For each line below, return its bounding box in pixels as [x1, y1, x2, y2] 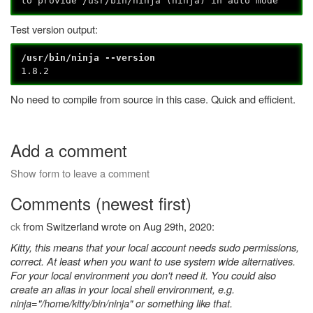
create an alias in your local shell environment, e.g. [10, 282, 235, 297]
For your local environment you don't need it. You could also [10, 268, 276, 283]
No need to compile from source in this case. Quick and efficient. [10, 92, 296, 107]
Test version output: [10, 21, 98, 36]
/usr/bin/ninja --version [21, 52, 156, 63]
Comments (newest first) [10, 191, 191, 216]
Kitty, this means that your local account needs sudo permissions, [10, 240, 299, 255]
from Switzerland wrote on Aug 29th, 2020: [20, 219, 214, 234]
